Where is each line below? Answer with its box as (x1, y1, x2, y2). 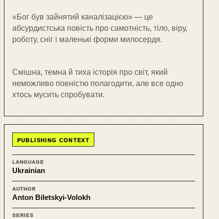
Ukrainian (12, 166, 45, 175)
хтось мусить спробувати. (12, 90, 105, 99)
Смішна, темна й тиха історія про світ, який (12, 68, 168, 77)
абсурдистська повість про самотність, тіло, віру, (12, 24, 187, 33)
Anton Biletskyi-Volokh (12, 193, 90, 201)
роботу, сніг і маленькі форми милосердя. (12, 35, 162, 44)
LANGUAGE (12, 159, 44, 165)
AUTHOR (12, 186, 36, 192)
